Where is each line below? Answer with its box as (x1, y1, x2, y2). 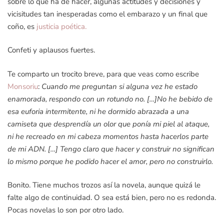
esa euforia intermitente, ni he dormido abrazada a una (7, 106, 189, 116)
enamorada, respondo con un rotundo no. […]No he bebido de (7, 93, 212, 104)
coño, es (7, 21, 36, 31)
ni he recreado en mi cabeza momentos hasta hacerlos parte (7, 131, 208, 141)
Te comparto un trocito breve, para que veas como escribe (7, 68, 199, 79)
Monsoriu (7, 81, 38, 91)
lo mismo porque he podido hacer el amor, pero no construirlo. (7, 156, 213, 166)
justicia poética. (36, 21, 86, 31)
